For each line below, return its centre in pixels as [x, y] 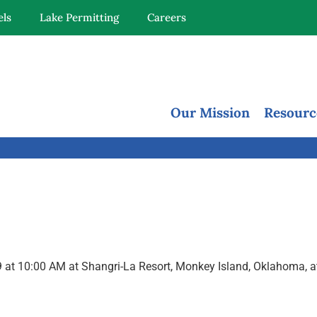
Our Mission [210, 113]
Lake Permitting [79, 17]
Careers [167, 17]
